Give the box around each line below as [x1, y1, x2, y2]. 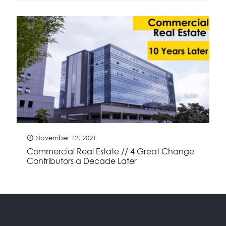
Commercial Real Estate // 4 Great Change [27, 146, 194, 156]
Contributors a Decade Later [27, 155, 137, 166]
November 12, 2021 [35, 133, 96, 142]
